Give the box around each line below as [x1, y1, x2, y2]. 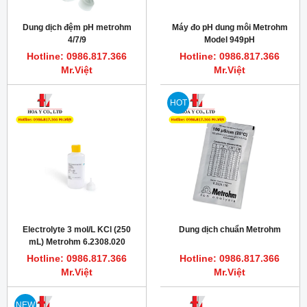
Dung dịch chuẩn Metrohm [178, 225, 281, 235]
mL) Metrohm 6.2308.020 [28, 237, 125, 247]
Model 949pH [204, 35, 255, 45]
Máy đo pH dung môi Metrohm [171, 23, 288, 33]
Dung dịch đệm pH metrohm [22, 23, 132, 33]
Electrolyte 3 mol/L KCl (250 [23, 225, 131, 235]
